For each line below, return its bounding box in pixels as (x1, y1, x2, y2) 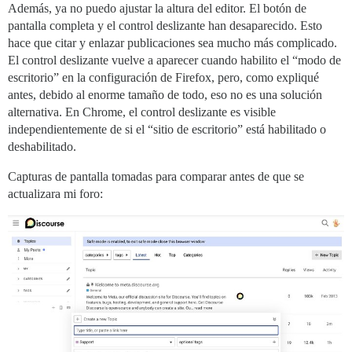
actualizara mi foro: (8, 186, 103, 200)
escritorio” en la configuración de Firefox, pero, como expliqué (8, 70, 319, 84)
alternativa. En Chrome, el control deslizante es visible (8, 104, 276, 119)
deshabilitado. (8, 139, 76, 153)
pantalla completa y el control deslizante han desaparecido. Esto (8, 18, 322, 32)
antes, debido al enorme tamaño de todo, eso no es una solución (8, 87, 322, 101)
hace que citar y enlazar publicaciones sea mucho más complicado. (8, 35, 337, 49)
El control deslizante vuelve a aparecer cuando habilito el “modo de (8, 53, 341, 67)
